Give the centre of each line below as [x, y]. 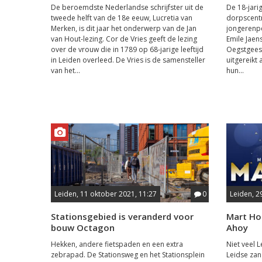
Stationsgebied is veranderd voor [122, 216]
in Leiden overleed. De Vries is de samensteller [128, 60]
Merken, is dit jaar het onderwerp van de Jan [124, 28]
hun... [235, 70]
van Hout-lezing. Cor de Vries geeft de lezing [124, 39]
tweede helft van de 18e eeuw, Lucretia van [122, 18]
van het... [65, 70]
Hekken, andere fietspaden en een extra [117, 244]
